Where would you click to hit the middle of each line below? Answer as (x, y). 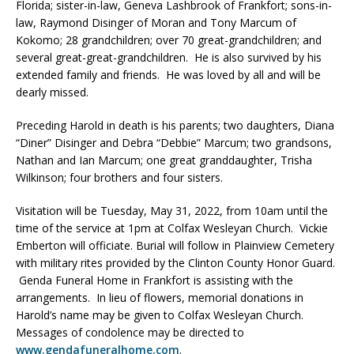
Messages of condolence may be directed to (130, 332)
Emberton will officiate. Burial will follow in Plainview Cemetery (175, 245)
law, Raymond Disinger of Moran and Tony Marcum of (156, 22)
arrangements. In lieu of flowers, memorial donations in (160, 297)
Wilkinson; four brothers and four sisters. (119, 177)
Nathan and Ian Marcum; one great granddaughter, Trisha (164, 160)
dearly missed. (52, 92)
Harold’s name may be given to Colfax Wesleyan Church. (161, 314)
